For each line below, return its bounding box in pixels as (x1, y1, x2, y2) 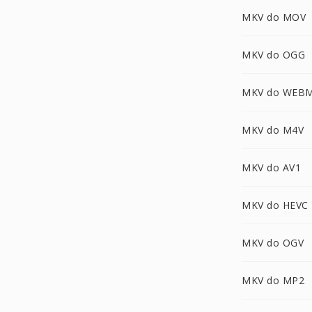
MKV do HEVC (242, 198, 309, 212)
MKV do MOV (242, 10, 306, 24)
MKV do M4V (242, 123, 304, 136)
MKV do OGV (242, 236, 304, 249)
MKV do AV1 (242, 161, 301, 174)
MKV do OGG (242, 48, 305, 61)
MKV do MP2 (242, 274, 304, 287)
